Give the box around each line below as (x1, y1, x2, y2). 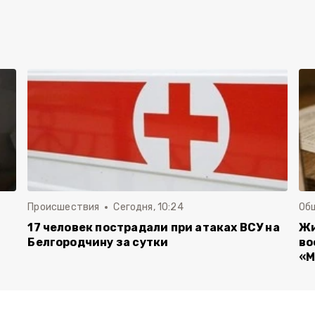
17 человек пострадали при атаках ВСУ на (27, 221, 280, 234)
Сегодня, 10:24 (113, 201, 184, 213)
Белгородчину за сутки (27, 236, 169, 249)
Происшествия (27, 201, 100, 213)
